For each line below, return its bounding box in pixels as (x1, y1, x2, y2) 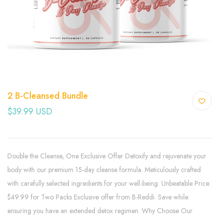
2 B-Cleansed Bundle (7, 89, 88, 102)
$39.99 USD (7, 105, 52, 118)
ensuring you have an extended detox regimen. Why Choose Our (7, 205, 193, 216)
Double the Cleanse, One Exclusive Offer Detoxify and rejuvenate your (7, 151, 206, 161)
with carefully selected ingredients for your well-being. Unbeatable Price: (7, 178, 211, 188)
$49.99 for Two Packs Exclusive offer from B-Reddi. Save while (7, 192, 188, 202)
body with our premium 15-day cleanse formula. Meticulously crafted (7, 164, 201, 175)
